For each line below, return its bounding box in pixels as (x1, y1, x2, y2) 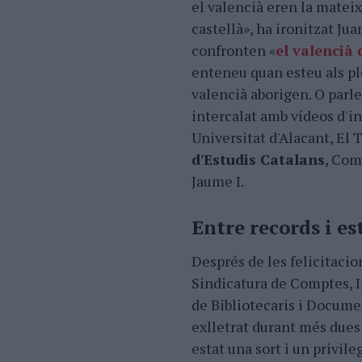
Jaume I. (192, 171, 244, 191)
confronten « (192, 40, 276, 60)
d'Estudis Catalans (192, 149, 325, 169)
